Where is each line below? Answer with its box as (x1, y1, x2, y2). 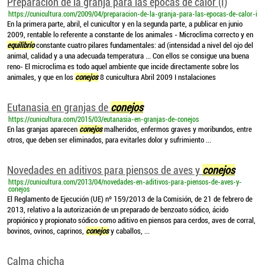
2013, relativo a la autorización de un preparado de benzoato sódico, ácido (7, 205, 228, 214)
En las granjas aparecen (7, 125, 79, 134)
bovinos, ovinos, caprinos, (7, 227, 86, 235)
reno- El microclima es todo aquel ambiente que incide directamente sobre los (7, 62, 239, 71)
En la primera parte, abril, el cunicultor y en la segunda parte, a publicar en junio (7, 20, 243, 28)
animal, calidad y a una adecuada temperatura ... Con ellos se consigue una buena (7, 51, 249, 60)
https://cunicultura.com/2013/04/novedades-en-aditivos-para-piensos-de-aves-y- (8, 178, 242, 186)
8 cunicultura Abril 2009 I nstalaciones (98, 73, 216, 82)
